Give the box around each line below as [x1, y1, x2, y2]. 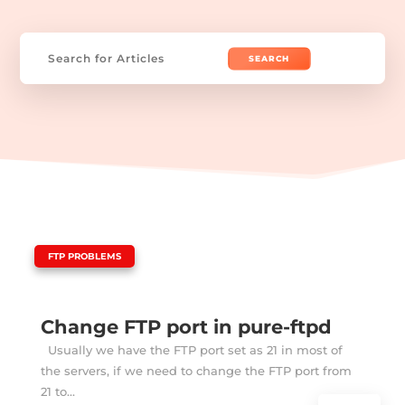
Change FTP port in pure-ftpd [40, 315, 332, 338]
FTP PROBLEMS [47, 250, 121, 262]
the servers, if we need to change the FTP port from [40, 363, 352, 378]
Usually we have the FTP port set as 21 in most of [40, 342, 343, 357]
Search [19, 33, 65, 50]
